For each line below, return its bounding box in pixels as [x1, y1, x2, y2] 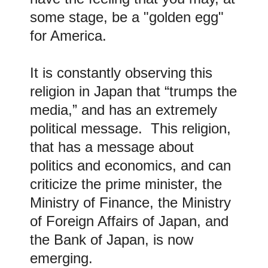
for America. [30, 27, 106, 44]
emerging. [30, 249, 93, 266]
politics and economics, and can [30, 157, 231, 173]
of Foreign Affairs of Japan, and [30, 212, 229, 229]
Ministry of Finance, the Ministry [30, 194, 231, 211]
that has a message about [30, 138, 194, 155]
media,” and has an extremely [30, 101, 217, 118]
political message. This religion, [30, 120, 231, 136]
